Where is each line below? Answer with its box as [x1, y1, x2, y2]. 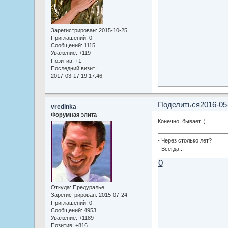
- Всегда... [157, 146, 184, 152]
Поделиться [157, 100, 200, 109]
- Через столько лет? [157, 137, 212, 144]
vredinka [50, 103, 76, 110]
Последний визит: [50, 65, 97, 71]
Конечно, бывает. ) [157, 118, 206, 125]
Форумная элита [50, 111, 97, 118]
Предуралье [71, 184, 104, 191]
